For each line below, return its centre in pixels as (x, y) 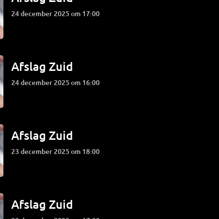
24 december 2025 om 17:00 (58, 13)
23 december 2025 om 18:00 (58, 151)
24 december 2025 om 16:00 (58, 82)
